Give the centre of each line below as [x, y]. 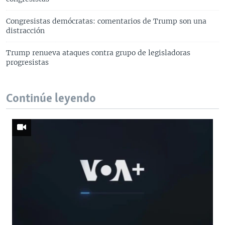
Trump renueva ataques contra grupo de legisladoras [98, 52]
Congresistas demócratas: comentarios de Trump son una [106, 21]
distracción [25, 30]
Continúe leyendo [51, 98]
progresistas [27, 62]
